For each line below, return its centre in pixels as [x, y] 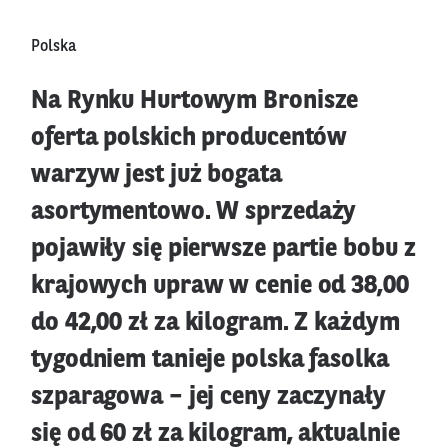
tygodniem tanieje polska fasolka [210, 361]
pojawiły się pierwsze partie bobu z [223, 250]
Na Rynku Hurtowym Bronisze [195, 102]
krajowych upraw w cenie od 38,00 [220, 287]
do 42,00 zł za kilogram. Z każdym [215, 324]
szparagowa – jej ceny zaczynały [208, 398]
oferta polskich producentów [189, 139]
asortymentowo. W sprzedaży [194, 213]
